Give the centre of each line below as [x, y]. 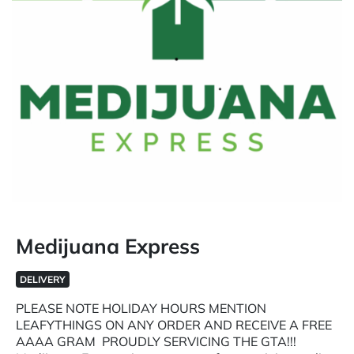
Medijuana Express [108, 246]
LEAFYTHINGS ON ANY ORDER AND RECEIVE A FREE [174, 325]
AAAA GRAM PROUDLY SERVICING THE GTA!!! [156, 341]
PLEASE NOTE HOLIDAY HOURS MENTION [141, 308]
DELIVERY [42, 279]
